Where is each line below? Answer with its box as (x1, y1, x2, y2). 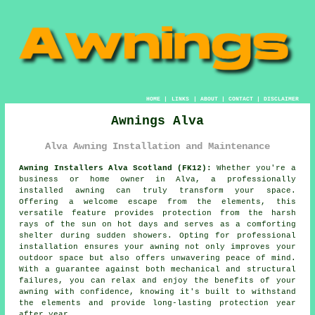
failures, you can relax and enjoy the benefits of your (19, 276, 296, 285)
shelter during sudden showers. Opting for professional (19, 231, 296, 240)
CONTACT (228, 95, 253, 102)
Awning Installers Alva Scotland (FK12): (19, 163, 212, 172)
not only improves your (179, 242, 296, 251)
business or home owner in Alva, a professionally (19, 174, 296, 184)
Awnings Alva (111, 113, 204, 128)
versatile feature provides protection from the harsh (19, 208, 296, 217)
